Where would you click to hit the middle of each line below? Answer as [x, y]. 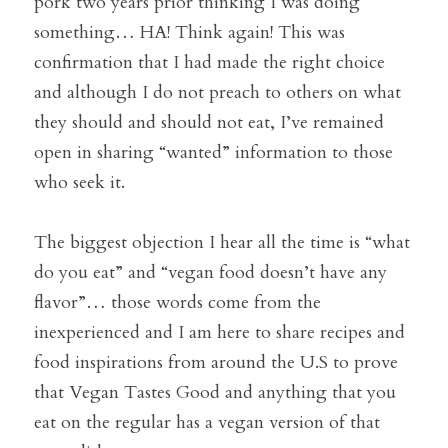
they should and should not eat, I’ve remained [209, 123]
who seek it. [79, 183]
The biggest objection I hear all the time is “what [222, 243]
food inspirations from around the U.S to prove [216, 363]
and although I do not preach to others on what [217, 93]
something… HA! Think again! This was [189, 33]
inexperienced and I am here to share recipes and [219, 333]
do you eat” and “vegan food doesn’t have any [210, 273]
